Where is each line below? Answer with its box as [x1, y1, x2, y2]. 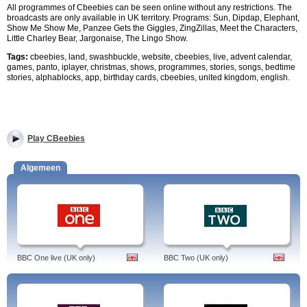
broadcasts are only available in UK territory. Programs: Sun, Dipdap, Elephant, [7, 13, 299, 23]
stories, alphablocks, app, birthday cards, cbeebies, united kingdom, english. [7, 73, 290, 82]
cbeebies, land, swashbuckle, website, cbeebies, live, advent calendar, [28, 52, 292, 62]
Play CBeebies [27, 134, 85, 143]
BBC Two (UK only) [164, 254, 228, 262]
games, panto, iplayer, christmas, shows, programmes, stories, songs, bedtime [7, 62, 295, 72]
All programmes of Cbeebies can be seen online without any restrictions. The [7, 3, 292, 12]
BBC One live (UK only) [17, 254, 95, 262]
